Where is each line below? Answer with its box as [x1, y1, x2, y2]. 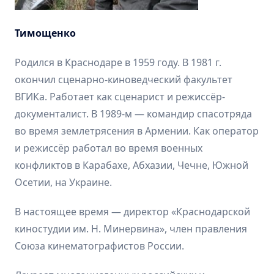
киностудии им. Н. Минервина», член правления [15, 221, 247, 235]
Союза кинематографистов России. [15, 239, 184, 253]
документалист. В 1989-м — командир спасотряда [15, 106, 252, 120]
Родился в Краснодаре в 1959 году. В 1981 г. [15, 55, 221, 69]
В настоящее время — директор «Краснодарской [15, 204, 250, 218]
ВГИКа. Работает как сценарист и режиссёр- [15, 89, 225, 103]
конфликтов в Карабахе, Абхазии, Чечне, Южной [15, 158, 248, 172]
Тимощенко [15, 26, 76, 40]
